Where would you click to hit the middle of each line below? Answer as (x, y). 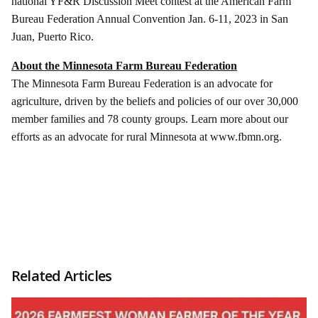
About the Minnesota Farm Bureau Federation (124, 66)
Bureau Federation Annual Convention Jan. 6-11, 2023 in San (150, 19)
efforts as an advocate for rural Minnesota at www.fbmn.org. (147, 137)
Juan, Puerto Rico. (54, 37)
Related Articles (62, 276)
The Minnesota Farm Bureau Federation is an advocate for (142, 84)
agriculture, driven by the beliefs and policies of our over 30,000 (155, 102)
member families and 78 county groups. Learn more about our (150, 119)
